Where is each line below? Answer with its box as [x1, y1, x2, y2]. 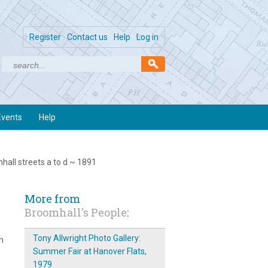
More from [24, 191, 80, 206]
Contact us [67, 32, 108, 42]
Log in [136, 32, 159, 42]
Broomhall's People [24, 205, 127, 220]
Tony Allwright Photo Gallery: [32, 233, 141, 243]
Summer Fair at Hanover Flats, [32, 246, 147, 256]
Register [29, 32, 61, 42]
